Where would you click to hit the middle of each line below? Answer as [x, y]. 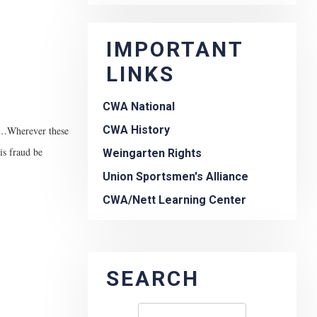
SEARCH [153, 279]
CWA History [136, 130]
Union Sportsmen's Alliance [175, 177]
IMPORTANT [175, 50]
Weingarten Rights [152, 154]
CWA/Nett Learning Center [174, 200]
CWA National [139, 107]
